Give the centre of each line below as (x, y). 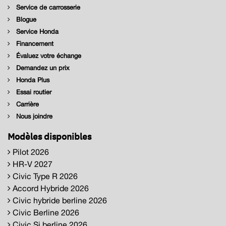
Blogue (25, 19)
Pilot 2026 (30, 152)
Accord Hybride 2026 (50, 188)
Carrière (26, 104)
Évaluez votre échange (48, 55)
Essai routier (33, 92)
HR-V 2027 (32, 164)
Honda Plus (32, 80)
